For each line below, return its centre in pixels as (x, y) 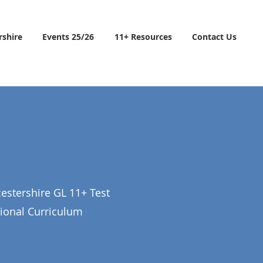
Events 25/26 (68, 37)
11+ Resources (143, 37)
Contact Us (215, 37)
